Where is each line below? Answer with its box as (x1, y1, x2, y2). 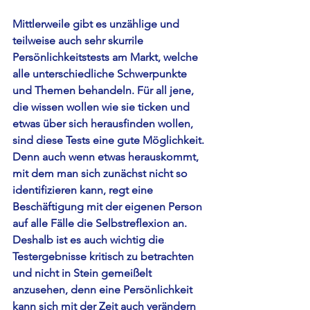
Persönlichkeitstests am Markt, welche (12, 51, 201, 64)
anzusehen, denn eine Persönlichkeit (12, 283, 195, 297)
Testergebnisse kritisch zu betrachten (12, 250, 197, 264)
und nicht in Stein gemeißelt (12, 266, 154, 280)
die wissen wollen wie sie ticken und (12, 100, 192, 114)
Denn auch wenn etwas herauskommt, (12, 150, 201, 164)
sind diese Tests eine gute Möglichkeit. (12, 134, 207, 147)
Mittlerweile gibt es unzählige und (12, 17, 182, 31)
